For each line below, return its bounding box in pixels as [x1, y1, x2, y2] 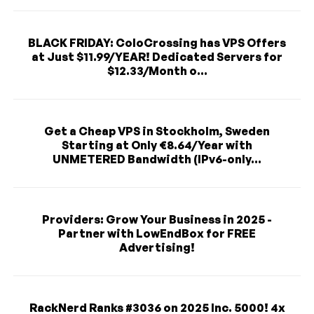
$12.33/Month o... [107, 63, 207, 78]
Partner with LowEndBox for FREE [58, 226, 256, 240]
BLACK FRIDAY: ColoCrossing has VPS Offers [28, 35, 286, 50]
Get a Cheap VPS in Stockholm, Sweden [44, 123, 270, 138]
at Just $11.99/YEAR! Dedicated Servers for [32, 49, 282, 64]
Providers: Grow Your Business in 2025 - [42, 212, 272, 226]
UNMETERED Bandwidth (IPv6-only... [53, 151, 261, 166]
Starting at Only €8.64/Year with [62, 137, 252, 152]
